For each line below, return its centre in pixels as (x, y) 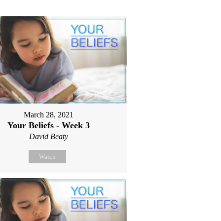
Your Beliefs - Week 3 (49, 125)
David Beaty (49, 136)
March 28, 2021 (49, 114)
